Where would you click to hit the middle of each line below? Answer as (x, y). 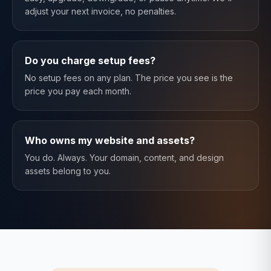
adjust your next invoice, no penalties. (100, 11)
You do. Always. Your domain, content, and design (124, 158)
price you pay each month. (78, 91)
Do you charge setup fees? (90, 60)
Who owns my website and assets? (110, 140)
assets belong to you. (68, 171)
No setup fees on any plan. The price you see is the (129, 78)
